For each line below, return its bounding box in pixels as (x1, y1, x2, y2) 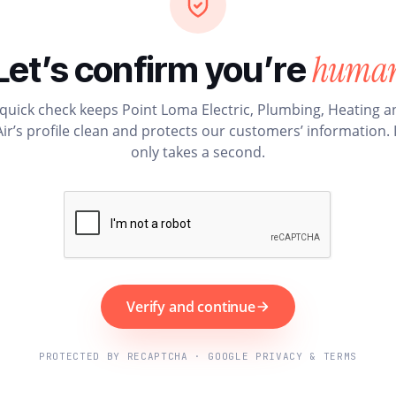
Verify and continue (126, 296, 255, 316)
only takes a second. (131, 141, 265, 162)
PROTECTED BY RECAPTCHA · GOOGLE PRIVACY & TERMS (38, 349, 358, 362)
